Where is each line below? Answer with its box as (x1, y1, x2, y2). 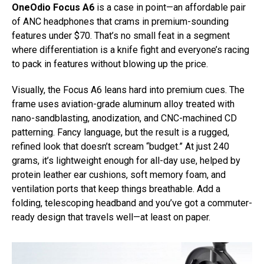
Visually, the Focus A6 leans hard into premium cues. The (12, 84, 245, 95)
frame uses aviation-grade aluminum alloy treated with (12, 98, 235, 110)
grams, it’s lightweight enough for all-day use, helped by (12, 154, 240, 166)
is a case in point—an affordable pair (94, 1, 246, 13)
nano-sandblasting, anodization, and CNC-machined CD (12, 112, 237, 124)
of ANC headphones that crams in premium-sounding (12, 15, 229, 27)
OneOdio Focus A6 (12, 1, 94, 13)
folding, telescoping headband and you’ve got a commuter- (12, 197, 252, 209)
